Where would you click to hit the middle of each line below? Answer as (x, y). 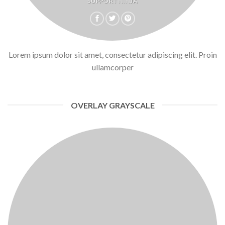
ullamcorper (113, 67)
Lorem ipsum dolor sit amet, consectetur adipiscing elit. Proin (113, 54)
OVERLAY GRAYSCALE (113, 105)
